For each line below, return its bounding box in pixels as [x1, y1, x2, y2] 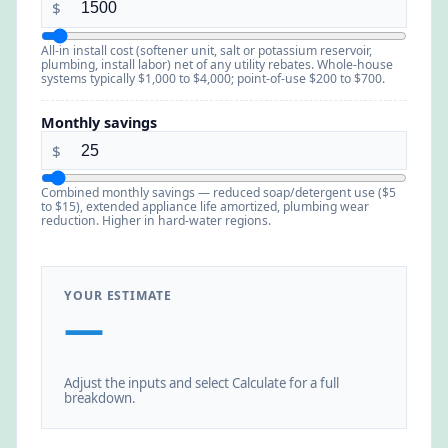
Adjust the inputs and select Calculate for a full [64, 373, 340, 392]
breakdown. [64, 388, 137, 407]
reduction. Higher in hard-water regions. [41, 212, 271, 230]
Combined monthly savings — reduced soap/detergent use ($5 [41, 184, 396, 202]
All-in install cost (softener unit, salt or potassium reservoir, [41, 41, 372, 59]
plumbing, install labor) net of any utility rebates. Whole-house [41, 55, 393, 73]
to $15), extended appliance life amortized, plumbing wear [41, 198, 369, 216]
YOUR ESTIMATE [64, 287, 172, 305]
